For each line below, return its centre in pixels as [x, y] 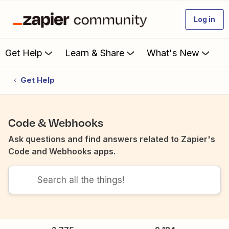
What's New [173, 53]
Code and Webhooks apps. [62, 151]
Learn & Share [95, 53]
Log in [204, 19]
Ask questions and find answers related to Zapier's [112, 139]
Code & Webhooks [56, 122]
